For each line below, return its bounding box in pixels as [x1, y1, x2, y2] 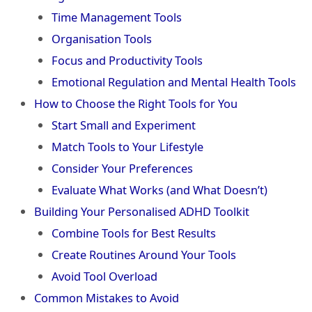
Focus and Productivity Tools [51, 52, 203, 69]
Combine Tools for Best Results [51, 225, 216, 242]
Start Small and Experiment [51, 117, 196, 134]
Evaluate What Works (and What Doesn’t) [51, 182, 267, 198]
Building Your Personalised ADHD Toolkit [34, 203, 250, 220]
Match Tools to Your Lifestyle [51, 139, 203, 155]
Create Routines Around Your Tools [51, 247, 236, 263]
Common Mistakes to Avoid [34, 290, 180, 306]
